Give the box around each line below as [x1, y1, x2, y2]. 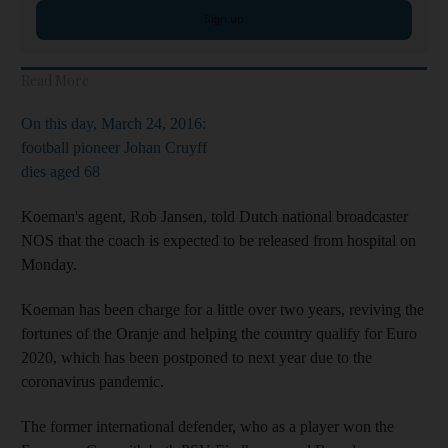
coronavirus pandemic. [21, 372, 164, 390]
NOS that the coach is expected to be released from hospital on [21, 231, 416, 249]
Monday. [21, 255, 77, 273]
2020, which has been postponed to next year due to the [21, 348, 372, 366]
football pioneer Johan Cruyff [21, 138, 207, 156]
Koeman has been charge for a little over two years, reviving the [21, 300, 424, 318]
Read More [21, 70, 89, 90]
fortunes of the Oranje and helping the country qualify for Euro [21, 324, 417, 342]
